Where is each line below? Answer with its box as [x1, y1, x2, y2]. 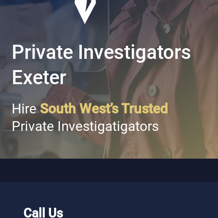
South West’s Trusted [40, 101, 168, 117]
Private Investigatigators [12, 118, 159, 134]
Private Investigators [12, 41, 191, 64]
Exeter [12, 66, 66, 89]
